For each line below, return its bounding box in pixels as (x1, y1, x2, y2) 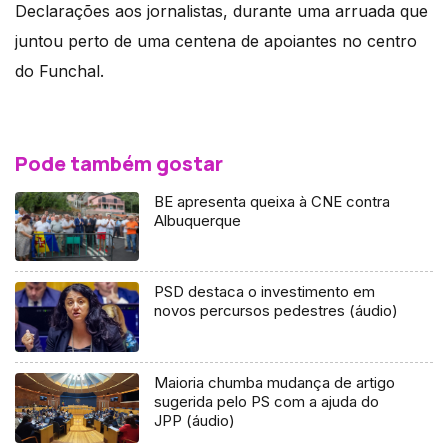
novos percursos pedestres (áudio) (154, 301, 399, 321)
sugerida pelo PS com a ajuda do (154, 392, 380, 412)
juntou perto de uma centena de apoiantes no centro (15, 30, 417, 51)
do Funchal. (15, 60, 104, 81)
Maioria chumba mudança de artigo (154, 373, 396, 393)
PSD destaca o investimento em (154, 282, 376, 302)
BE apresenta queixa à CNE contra (154, 191, 391, 211)
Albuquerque (154, 210, 242, 230)
